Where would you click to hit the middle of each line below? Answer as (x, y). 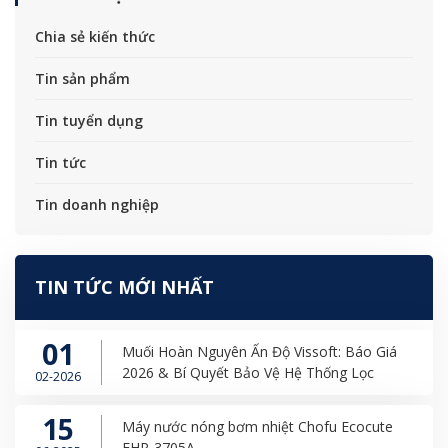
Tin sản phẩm (82, 78)
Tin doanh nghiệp (97, 204)
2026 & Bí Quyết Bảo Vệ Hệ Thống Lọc (248, 372)
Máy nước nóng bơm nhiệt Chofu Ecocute (257, 426)
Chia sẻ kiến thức (95, 36)
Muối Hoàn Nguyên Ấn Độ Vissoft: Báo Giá (259, 351)
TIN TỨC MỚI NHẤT (124, 286)
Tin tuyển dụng (89, 120)
